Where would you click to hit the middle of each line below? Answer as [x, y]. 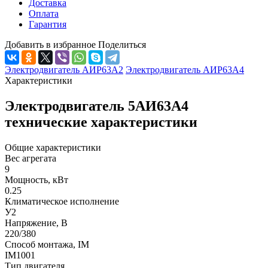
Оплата [44, 13]
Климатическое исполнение [62, 201]
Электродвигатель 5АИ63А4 [97, 106]
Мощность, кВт [36, 179]
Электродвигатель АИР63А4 [185, 69]
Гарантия [48, 24]
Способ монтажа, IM [47, 244]
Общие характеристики [53, 147]
